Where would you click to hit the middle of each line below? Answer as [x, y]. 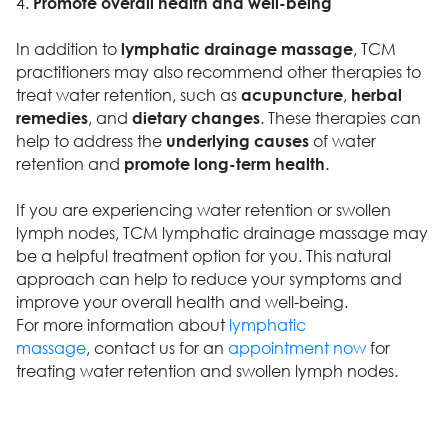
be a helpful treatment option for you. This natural [203, 256]
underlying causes [237, 141]
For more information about [122, 325]
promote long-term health [224, 164]
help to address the [90, 141]
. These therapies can [340, 118]
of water [342, 141]
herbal [376, 95]
